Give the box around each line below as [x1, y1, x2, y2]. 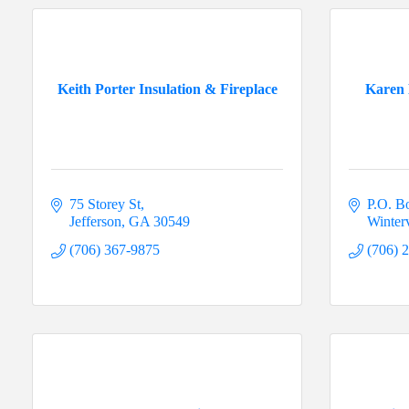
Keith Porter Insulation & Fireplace [57, 81, 278, 98]
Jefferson [69, 214, 121, 230]
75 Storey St [69, 196, 141, 213]
